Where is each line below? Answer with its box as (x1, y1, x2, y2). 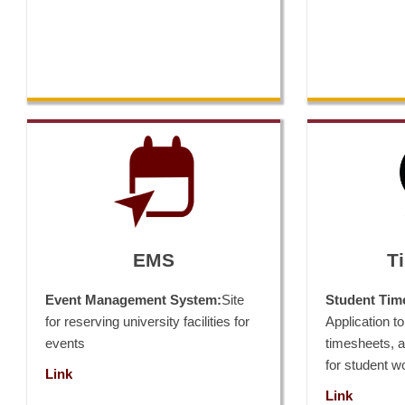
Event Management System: (45, 292, 221, 307)
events (45, 335, 85, 351)
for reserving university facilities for (45, 314, 250, 329)
